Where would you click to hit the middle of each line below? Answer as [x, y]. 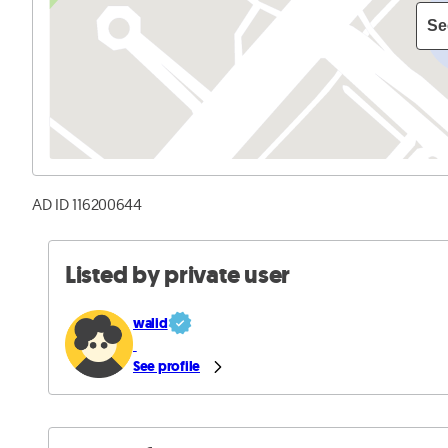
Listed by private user [177, 275]
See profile [166, 367]
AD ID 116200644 [87, 204]
